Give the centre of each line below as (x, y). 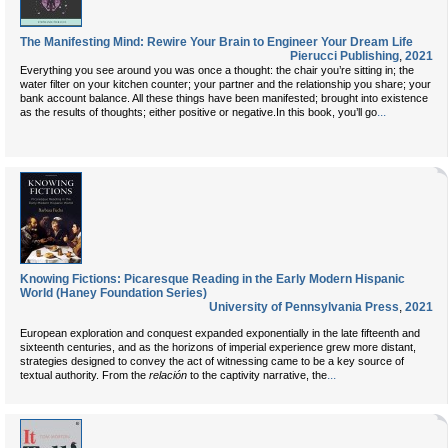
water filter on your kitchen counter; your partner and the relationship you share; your (225, 84)
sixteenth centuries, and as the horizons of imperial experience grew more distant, (218, 347)
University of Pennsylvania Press (304, 307)
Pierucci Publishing (344, 56)
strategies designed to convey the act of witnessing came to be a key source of (212, 361)
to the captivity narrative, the (257, 375)
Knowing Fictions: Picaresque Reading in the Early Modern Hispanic (212, 279)
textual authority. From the (84, 375)
